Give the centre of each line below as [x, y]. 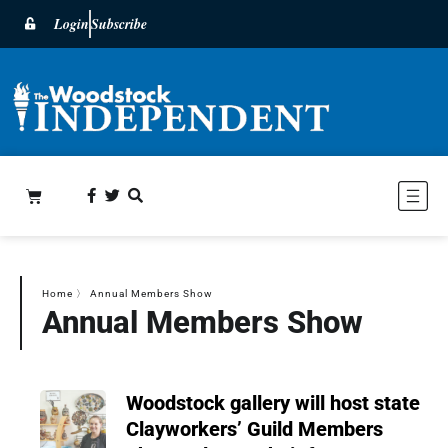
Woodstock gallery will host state [272, 402]
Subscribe [119, 24]
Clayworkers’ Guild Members [254, 428]
